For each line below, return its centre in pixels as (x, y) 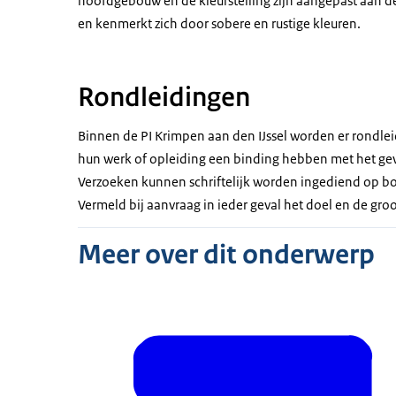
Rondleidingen (164, 98)
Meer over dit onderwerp (226, 255)
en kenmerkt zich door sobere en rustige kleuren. (219, 24)
